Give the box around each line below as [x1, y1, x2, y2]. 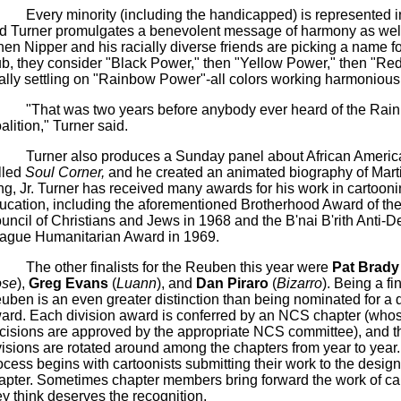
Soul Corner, [24, 165, 105, 180]
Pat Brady [331, 260, 399, 275]
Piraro [226, 276, 269, 291]
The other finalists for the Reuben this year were [25, 260, 332, 275]
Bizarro [276, 276, 322, 291]
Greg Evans [28, 276, 108, 291]
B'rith [320, 213, 354, 228]
